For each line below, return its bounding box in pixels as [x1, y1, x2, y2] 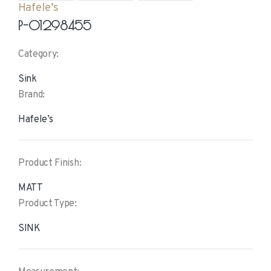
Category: [18, 48, 59, 61]
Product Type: [18, 198, 77, 211]
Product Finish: [18, 157, 82, 170]
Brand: [18, 89, 45, 102]
